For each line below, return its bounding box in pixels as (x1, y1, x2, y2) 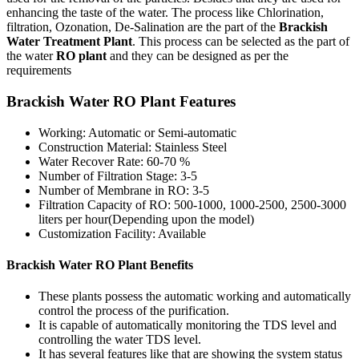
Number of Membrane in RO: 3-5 (38, 183, 209, 197)
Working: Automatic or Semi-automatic (38, 125, 236, 139)
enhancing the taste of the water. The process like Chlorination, (6, 6, 324, 20)
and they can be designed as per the (107, 49, 288, 63)
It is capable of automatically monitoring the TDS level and (38, 318, 337, 333)
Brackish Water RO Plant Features (6, 92, 236, 110)
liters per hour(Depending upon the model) (38, 212, 254, 226)
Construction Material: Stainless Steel (38, 139, 227, 154)
